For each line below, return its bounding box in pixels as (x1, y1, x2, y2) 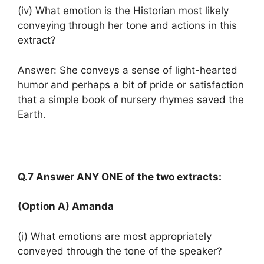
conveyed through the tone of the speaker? (18, 245, 222, 257)
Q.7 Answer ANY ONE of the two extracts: (18, 170, 222, 183)
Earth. (18, 108, 46, 120)
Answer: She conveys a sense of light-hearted (18, 64, 237, 76)
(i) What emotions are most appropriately (18, 230, 212, 242)
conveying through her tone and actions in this (18, 19, 237, 31)
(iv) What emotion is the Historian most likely (18, 5, 229, 16)
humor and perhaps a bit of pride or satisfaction (18, 78, 244, 91)
